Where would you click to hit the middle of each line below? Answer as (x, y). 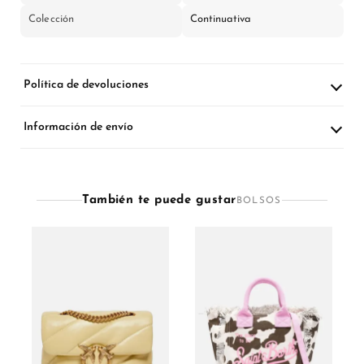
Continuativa (221, 19)
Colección (52, 19)
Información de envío (78, 128)
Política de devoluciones (86, 85)
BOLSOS (259, 200)
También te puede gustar (159, 200)
